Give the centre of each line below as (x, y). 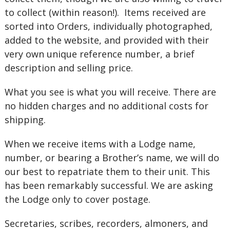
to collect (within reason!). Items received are (105, 12)
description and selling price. (69, 68)
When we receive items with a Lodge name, (100, 144)
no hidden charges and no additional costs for (106, 106)
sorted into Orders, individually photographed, (108, 26)
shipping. (25, 120)
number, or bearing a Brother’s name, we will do (112, 158)
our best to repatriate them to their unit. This (107, 171)
